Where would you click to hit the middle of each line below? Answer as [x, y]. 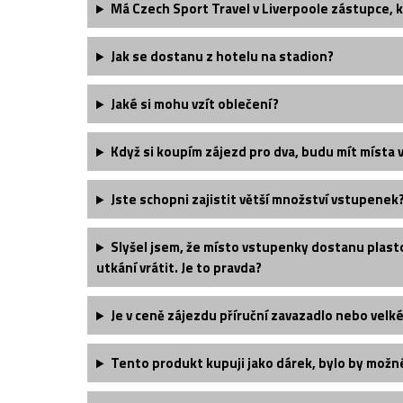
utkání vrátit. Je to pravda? [179, 268]
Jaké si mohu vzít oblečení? [194, 104]
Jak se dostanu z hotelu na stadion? [222, 57]
